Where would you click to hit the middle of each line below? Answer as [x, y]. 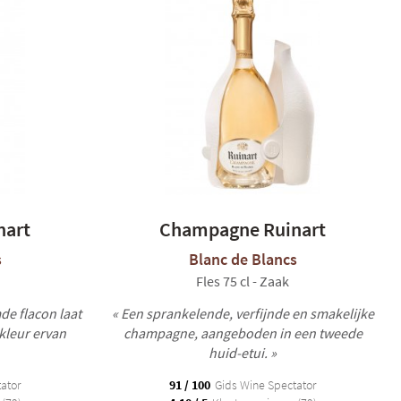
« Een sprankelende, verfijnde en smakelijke [243, 313]
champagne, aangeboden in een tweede [243, 333]
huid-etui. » [243, 353]
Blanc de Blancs [243, 259]
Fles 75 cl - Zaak [243, 281]
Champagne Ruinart [243, 229]
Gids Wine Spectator [264, 385]
